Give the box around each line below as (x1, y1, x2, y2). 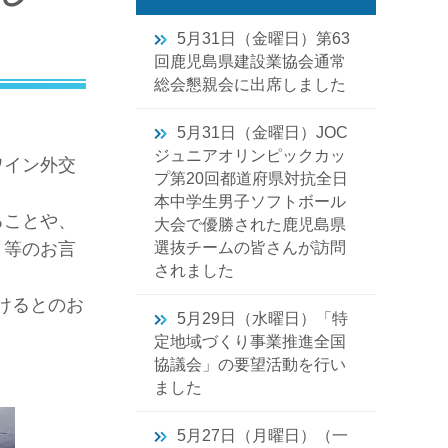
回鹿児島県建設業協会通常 (154, 53, 346, 70)
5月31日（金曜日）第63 (177, 30, 350, 47)
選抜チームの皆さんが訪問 (154, 239, 346, 256)
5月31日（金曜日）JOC (177, 124, 348, 141)
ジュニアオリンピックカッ (154, 147, 346, 164)
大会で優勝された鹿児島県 (154, 216, 346, 233)
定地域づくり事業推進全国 (154, 333, 346, 350)
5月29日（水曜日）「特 (177, 310, 348, 327)
